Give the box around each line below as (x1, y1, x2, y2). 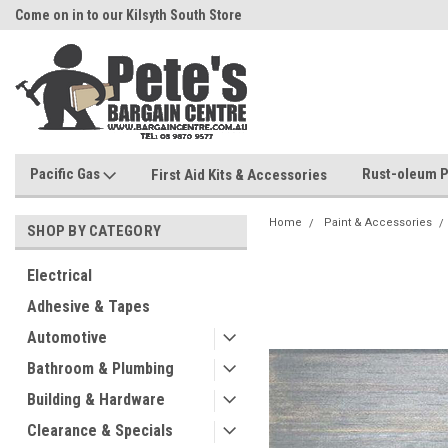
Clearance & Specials (27, 421, 173, 440)
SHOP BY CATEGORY (27, 222, 161, 240)
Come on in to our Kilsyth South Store (15, 7, 242, 23)
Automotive (27, 328, 107, 347)
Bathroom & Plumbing (27, 359, 174, 378)
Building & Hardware (27, 390, 165, 409)
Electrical (27, 266, 92, 285)
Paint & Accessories (323, 216, 432, 229)
